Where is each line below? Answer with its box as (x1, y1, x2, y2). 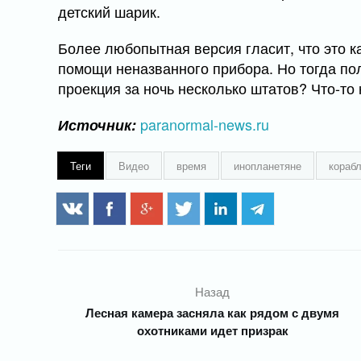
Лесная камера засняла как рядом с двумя (85, 304, 340, 322)
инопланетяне (234, 158, 301, 174)
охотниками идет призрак (136, 322, 288, 340)
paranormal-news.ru (140, 114, 269, 135)
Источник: (58, 114, 136, 136)
